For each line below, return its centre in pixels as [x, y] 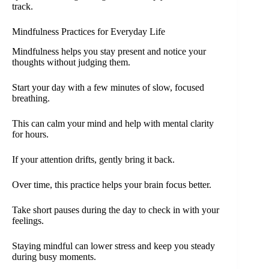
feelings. [28, 221]
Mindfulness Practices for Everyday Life [89, 32]
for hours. [30, 134]
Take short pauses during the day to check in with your [116, 210]
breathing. [31, 98]
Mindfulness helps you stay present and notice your [109, 52]
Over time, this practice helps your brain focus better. [112, 185]
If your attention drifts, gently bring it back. [93, 160]
